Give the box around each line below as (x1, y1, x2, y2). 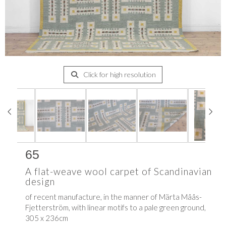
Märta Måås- (159, 192, 202, 202)
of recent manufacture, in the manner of (25, 192, 159, 202)
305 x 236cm (25, 213, 68, 223)
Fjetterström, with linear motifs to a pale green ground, (25, 203, 206, 212)
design (25, 176, 55, 188)
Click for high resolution (81, 70, 156, 79)
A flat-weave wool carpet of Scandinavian (25, 165, 212, 178)
